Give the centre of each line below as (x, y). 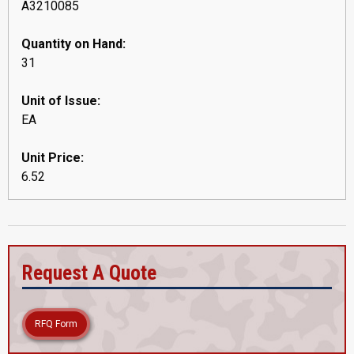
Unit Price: (53, 157)
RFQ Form (56, 324)
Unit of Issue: (61, 100)
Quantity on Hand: (73, 43)
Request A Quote (89, 272)
